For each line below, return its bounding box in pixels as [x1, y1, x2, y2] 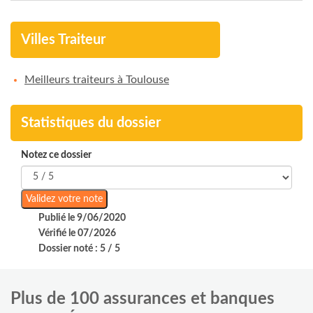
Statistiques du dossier [21, 115, 161, 130]
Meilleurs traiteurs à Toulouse [24, 73, 169, 85]
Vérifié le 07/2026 [38, 228, 116, 238]
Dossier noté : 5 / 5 [38, 243, 120, 254]
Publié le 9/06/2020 [38, 212, 126, 223]
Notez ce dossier [21, 150, 92, 160]
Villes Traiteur [21, 32, 105, 47]
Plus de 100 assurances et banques [10, 290, 275, 307]
